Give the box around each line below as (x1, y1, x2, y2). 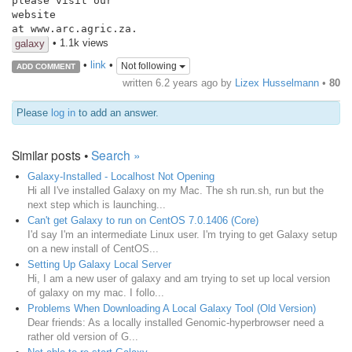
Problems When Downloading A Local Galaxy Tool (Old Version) (27, 302, 316, 314)
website (12, 8, 56, 20)
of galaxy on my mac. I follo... (27, 286, 164, 299)
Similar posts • (12, 145, 91, 163)
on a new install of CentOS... (27, 242, 159, 255)
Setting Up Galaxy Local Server (27, 258, 171, 270)
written (123, 76, 156, 89)
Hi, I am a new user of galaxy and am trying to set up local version (27, 272, 330, 284)
